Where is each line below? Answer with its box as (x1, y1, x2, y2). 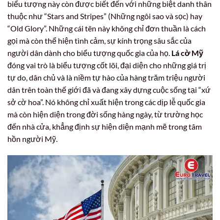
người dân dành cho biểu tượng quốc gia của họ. (7, 48, 171, 57)
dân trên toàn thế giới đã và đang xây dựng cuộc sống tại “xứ (7, 84, 211, 94)
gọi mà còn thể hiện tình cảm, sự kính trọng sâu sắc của (7, 35, 192, 45)
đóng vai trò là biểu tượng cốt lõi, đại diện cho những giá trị (7, 60, 206, 70)
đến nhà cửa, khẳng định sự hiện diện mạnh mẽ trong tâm (7, 121, 202, 131)
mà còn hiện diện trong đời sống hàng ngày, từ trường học (7, 109, 203, 119)
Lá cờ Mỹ (171, 48, 203, 57)
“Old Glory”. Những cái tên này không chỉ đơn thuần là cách (7, 23, 206, 33)
